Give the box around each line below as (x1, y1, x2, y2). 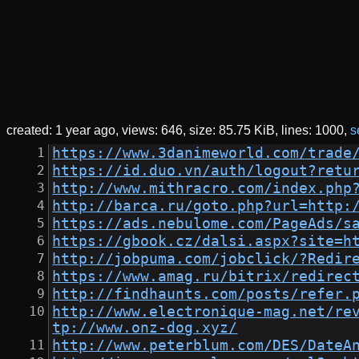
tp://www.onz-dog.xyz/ (52, 320, 238, 337)
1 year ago (55, 123, 115, 138)
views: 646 (122, 123, 183, 138)
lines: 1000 (281, 123, 344, 138)
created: (6, 123, 55, 138)
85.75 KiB (219, 123, 275, 138)
